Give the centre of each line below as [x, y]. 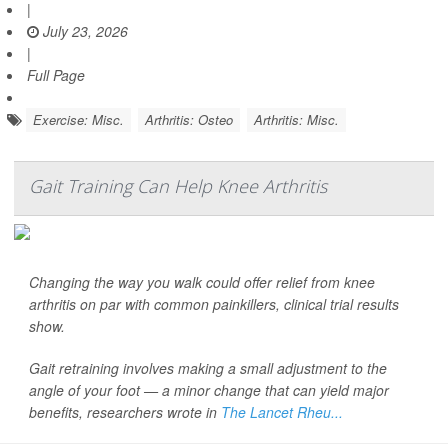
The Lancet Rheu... [282, 412]
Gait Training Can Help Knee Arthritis [178, 186]
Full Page [56, 75]
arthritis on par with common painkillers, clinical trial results [214, 304]
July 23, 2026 [83, 31]
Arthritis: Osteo [189, 120]
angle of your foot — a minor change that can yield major [209, 390]
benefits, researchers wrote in [125, 412]
